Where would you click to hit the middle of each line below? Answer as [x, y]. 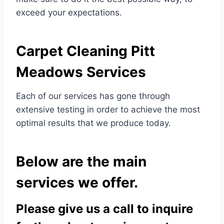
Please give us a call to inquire [104, 209]
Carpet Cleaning [73, 51]
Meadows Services [81, 72]
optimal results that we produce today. [93, 123]
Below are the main [81, 161]
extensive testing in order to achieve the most [108, 109]
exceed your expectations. [69, 12]
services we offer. [77, 182]
